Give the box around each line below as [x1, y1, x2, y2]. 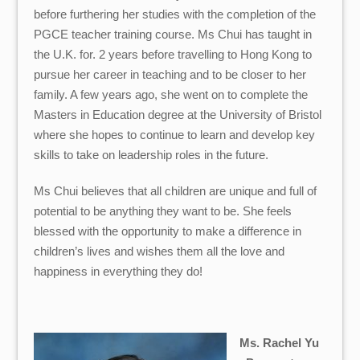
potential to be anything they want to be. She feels [34, 203, 292, 218]
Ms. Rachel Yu [239, 336, 319, 350]
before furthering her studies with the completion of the [34, 7, 317, 22]
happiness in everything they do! [34, 264, 203, 278]
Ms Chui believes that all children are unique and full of [34, 183, 317, 198]
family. [34, 88, 71, 102]
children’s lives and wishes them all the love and [34, 243, 285, 258]
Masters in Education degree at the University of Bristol [34, 108, 322, 122]
